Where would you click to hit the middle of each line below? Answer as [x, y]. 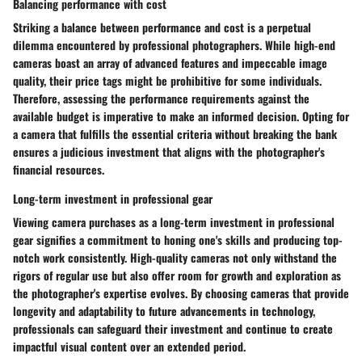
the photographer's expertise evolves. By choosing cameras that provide [181, 293]
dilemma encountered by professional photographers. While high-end [174, 45]
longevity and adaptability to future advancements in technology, [164, 311]
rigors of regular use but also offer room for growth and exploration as [177, 276]
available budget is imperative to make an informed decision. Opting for [181, 116]
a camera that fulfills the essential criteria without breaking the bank [175, 134]
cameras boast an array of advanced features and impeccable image [170, 63]
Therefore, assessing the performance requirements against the [161, 99]
